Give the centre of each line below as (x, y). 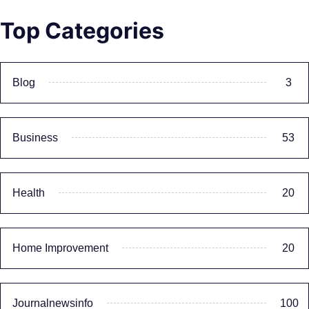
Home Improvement (60, 248)
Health (29, 192)
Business (35, 137)
